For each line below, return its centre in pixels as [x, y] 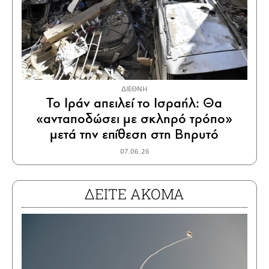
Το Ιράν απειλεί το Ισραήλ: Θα [134, 103]
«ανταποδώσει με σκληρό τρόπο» [134, 118]
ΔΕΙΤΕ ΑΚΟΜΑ [134, 194]
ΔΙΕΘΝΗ [134, 89]
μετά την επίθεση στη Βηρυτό [134, 134]
